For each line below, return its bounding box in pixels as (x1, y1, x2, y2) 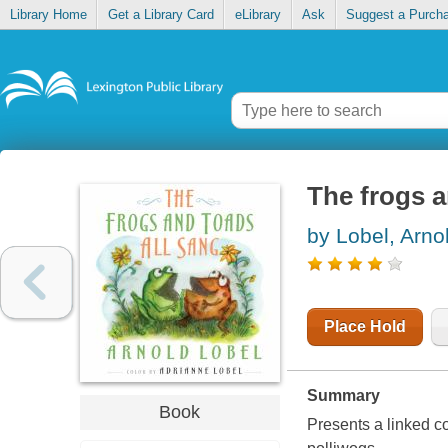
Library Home (9, 7, 87, 23)
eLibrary (234, 7, 281, 23)
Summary (306, 387, 380, 405)
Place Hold (323, 318, 406, 336)
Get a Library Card (107, 7, 214, 23)
